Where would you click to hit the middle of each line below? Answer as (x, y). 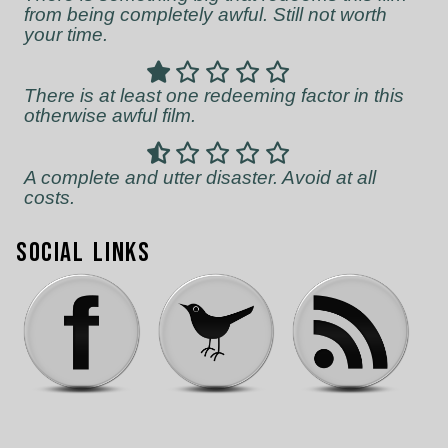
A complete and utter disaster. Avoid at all (200, 177)
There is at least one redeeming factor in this (214, 96)
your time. (66, 35)
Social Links (83, 252)
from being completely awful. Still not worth (205, 15)
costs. (49, 197)
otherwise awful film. (110, 116)
